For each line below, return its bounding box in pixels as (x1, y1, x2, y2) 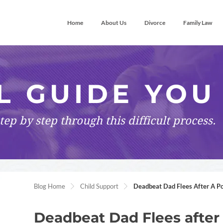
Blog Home (34, 182, 65, 190)
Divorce (144, 19, 165, 26)
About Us (101, 19, 126, 26)
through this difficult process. (57, 114, 216, 127)
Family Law (183, 19, 212, 26)
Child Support (80, 182, 118, 190)
